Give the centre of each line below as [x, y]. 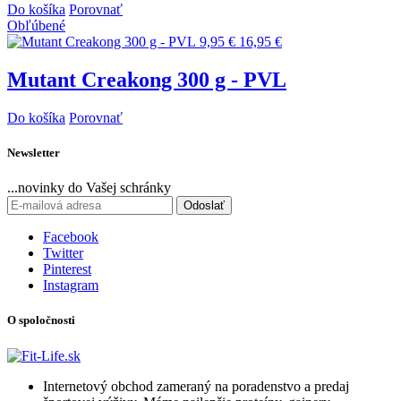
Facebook [71, 237]
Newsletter [34, 153]
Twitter [63, 253]
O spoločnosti [41, 320]
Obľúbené [36, 26]
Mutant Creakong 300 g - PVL [147, 79]
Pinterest [67, 269]
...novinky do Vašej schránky [89, 188]
